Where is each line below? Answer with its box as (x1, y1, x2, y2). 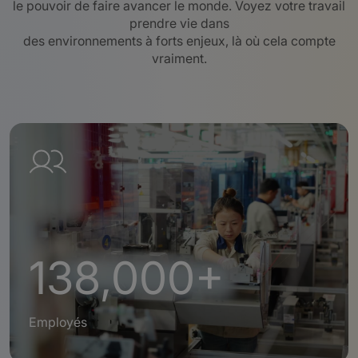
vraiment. (151, 50, 207, 67)
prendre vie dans (129, 15, 229, 32)
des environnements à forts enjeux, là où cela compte (22, 33, 336, 50)
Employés (29, 314, 87, 331)
